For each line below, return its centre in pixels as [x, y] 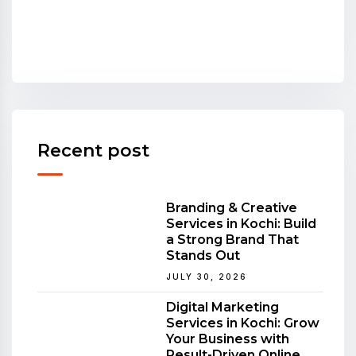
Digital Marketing [222, 307]
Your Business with [228, 339]
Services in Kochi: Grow [243, 323]
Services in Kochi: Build [241, 223]
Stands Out [203, 255]
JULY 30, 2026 [207, 276]
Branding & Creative [232, 207]
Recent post [93, 150]
